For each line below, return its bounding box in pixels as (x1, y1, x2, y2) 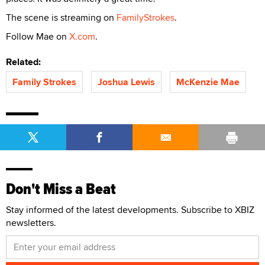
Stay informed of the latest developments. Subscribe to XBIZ (6, 202, 254, 216)
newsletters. (6, 215, 56, 230)
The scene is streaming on (6, 10, 117, 24)
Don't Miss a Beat (6, 177, 116, 201)
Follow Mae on (6, 29, 69, 43)
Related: (6, 54, 46, 69)
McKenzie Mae (176, 75, 240, 89)
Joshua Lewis (98, 75, 155, 89)
